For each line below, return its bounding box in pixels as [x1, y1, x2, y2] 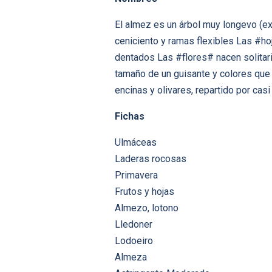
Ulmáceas [115, 137, 157, 149]
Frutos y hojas [115, 186, 174, 198]
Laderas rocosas [115, 153, 186, 165]
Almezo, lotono [115, 202, 178, 214]
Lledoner [115, 219, 152, 231]
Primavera [115, 169, 158, 182]
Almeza [115, 251, 147, 263]
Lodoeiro [115, 235, 153, 247]
